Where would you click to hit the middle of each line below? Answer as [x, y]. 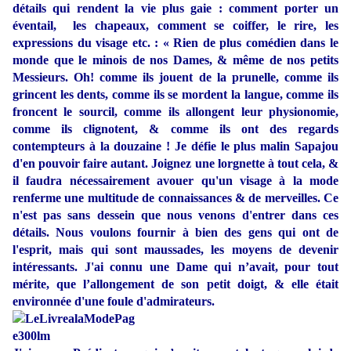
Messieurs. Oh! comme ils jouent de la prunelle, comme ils [175, 78]
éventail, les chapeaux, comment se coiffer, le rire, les [175, 26]
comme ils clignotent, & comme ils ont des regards [175, 129]
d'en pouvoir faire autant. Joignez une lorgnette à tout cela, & [175, 164]
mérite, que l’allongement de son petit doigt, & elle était [175, 284]
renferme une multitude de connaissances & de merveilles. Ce [175, 198]
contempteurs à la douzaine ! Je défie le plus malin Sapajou [175, 147]
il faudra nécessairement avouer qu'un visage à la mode [175, 181]
